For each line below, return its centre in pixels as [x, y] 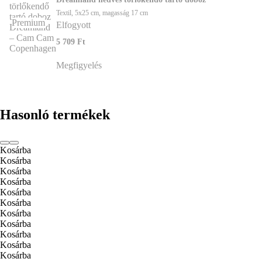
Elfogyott [73, 25]
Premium [28, 22]
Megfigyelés [79, 65]
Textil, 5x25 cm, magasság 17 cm [102, 13]
